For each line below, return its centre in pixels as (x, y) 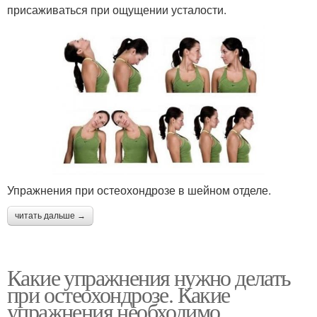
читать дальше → (50, 215)
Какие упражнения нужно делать (149, 277)
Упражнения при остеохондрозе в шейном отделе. (139, 190)
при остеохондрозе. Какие (119, 294)
